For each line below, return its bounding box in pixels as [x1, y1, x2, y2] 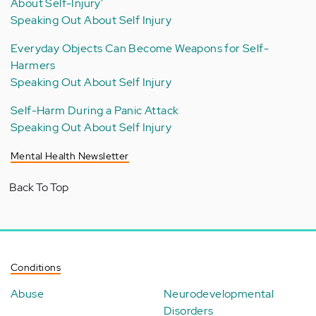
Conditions [11, 261, 61, 274]
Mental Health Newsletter [11, 150, 129, 163]
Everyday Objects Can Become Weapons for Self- [11, 41, 269, 56]
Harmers [11, 58, 56, 73]
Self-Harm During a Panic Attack [11, 103, 179, 119]
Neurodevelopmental [164, 286, 274, 302]
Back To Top [9, 180, 68, 195]
